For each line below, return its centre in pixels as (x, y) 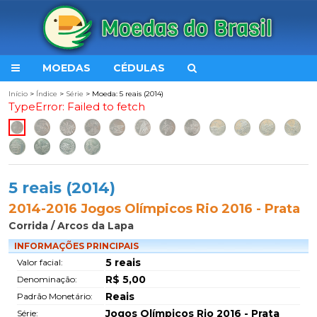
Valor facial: (40, 262)
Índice (47, 94)
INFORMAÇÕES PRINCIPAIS (76, 246)
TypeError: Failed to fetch (77, 106)
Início (18, 94)
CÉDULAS (139, 68)
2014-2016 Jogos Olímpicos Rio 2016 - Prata (154, 209)
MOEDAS (67, 68)
